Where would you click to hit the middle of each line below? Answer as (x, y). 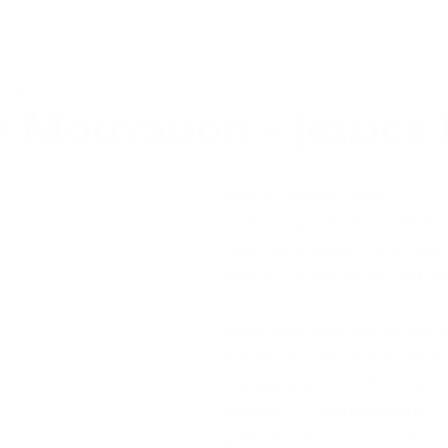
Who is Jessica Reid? (306, 194)
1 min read (108, 88)
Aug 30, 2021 (40, 88)
